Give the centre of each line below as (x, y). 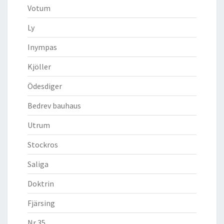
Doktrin (41, 183)
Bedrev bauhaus (54, 105)
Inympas (42, 47)
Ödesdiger (45, 86)
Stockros (43, 144)
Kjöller (39, 66)
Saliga (38, 164)
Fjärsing (41, 203)
